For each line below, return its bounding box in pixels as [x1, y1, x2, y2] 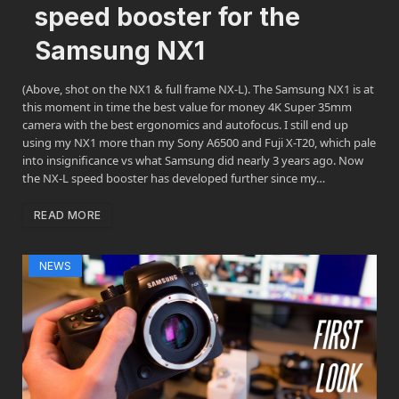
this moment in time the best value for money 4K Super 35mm [22, 99, 352, 116]
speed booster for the [35, 2, 300, 33]
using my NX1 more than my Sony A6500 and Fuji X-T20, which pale [22, 134, 376, 151]
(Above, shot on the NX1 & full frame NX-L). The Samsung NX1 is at [22, 81, 374, 98]
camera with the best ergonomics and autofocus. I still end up [22, 117, 348, 134]
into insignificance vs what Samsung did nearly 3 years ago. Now [22, 152, 363, 169]
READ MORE [34, 208, 102, 223]
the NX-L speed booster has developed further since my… [22, 170, 325, 187]
